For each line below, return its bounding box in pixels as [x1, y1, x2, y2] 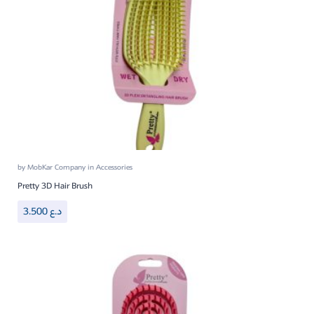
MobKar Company [27, 161, 88, 173]
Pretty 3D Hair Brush [18, 179, 93, 193]
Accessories [96, 161, 132, 173]
